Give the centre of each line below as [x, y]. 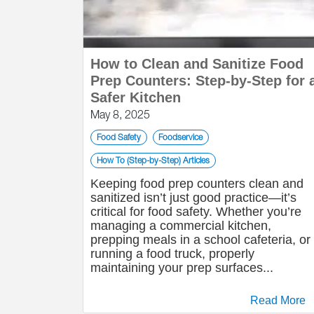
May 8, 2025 [120, 114]
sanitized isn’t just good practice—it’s [193, 198]
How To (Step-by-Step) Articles [153, 160]
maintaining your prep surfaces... [182, 268]
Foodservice [181, 137]
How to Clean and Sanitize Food [197, 64]
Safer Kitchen [136, 97]
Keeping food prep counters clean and [197, 184]
